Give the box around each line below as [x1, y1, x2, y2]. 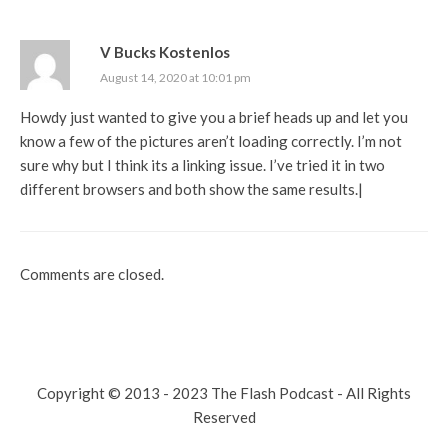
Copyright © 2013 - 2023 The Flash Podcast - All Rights [37, 383, 411, 402]
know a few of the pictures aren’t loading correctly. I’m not [20, 131, 402, 150]
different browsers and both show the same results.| [20, 179, 363, 198]
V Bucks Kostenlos [100, 42, 230, 61]
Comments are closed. [20, 264, 164, 283]
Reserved [192, 407, 256, 426]
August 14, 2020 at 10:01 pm [100, 69, 251, 85]
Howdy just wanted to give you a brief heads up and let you [20, 107, 408, 126]
